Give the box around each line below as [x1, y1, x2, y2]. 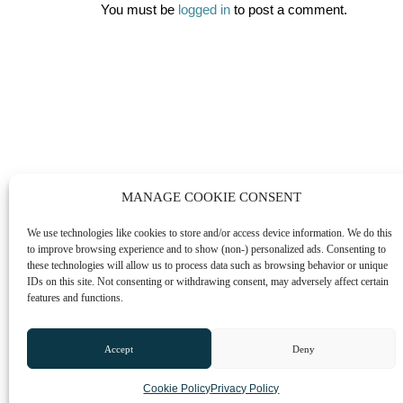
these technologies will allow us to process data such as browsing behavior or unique [27, 259, 388, 272]
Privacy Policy [210, 382, 280, 395]
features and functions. [27, 291, 123, 304]
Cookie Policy [143, 382, 211, 395]
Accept [104, 343, 134, 354]
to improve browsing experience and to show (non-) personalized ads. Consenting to [27, 243, 386, 255]
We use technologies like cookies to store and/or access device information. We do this [27, 227, 392, 239]
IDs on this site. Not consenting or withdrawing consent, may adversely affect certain [27, 275, 389, 288]
